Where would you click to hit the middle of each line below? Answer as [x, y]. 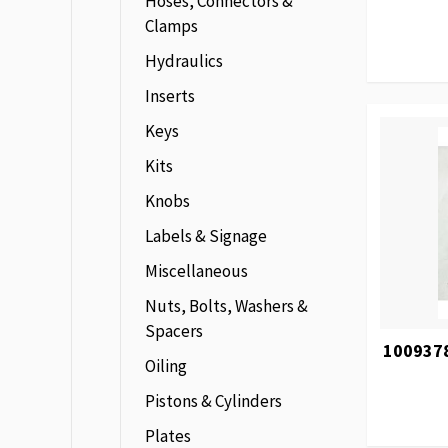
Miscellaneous [196, 271]
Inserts [170, 96]
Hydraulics [184, 61]
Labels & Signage [206, 236]
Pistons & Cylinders [213, 401]
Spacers [174, 331]
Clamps [171, 26]
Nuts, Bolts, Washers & [226, 306]
